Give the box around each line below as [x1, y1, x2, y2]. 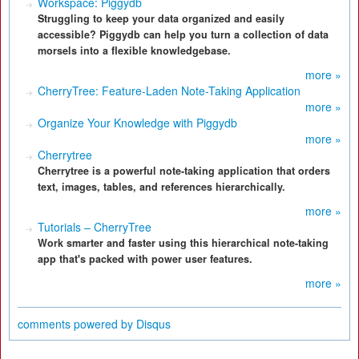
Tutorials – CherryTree [38, 219, 151, 235]
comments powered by [18, 316, 136, 332]
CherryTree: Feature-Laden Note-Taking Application [38, 83, 301, 99]
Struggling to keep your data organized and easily [38, 11, 284, 26]
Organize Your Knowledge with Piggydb [38, 115, 237, 131]
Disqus [136, 316, 171, 332]
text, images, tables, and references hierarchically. [38, 179, 285, 194]
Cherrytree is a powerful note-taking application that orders [38, 163, 330, 178]
